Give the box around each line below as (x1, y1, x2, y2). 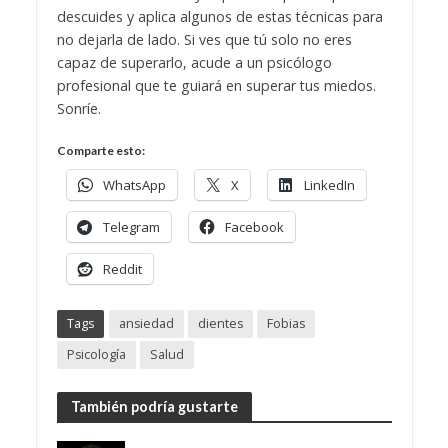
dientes (197, 315, 243, 333)
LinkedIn (303, 176, 355, 195)
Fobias (266, 315, 305, 333)
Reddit (102, 260, 142, 279)
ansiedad (118, 315, 174, 333)
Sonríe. (56, 99, 101, 119)
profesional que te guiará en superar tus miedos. (56, 76, 376, 96)
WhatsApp (102, 176, 166, 195)
